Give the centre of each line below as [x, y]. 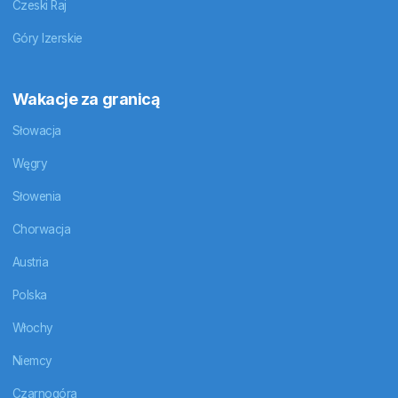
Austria [30, 263]
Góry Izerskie [47, 38]
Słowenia [36, 197]
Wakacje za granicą [86, 99]
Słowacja [36, 131]
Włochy [32, 328]
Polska [29, 295]
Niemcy [32, 361]
